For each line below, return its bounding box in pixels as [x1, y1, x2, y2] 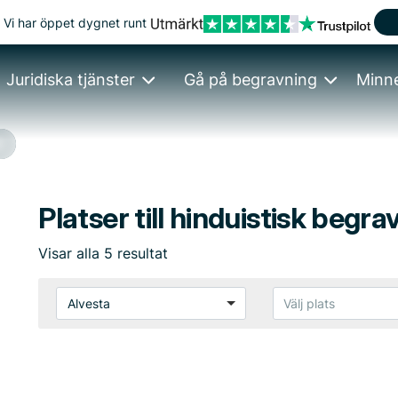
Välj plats [283, 296, 336, 311]
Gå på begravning [184, 70, 318, 89]
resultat [113, 244, 169, 262]
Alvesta [67, 296, 110, 311]
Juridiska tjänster [6, 70, 136, 89]
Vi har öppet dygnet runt [4, 14, 147, 30]
